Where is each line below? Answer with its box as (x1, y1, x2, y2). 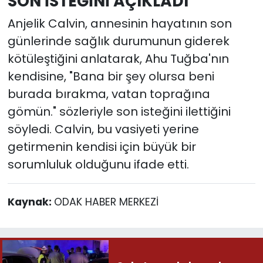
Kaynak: (7, 195, 54, 210)
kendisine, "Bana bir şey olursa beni (7, 68, 214, 85)
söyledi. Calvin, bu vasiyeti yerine (7, 121, 199, 138)
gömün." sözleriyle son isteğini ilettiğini (7, 103, 231, 120)
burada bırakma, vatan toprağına (7, 86, 210, 103)
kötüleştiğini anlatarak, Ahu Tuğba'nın (7, 50, 229, 68)
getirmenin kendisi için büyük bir (7, 139, 196, 156)
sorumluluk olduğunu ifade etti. (7, 156, 189, 173)
